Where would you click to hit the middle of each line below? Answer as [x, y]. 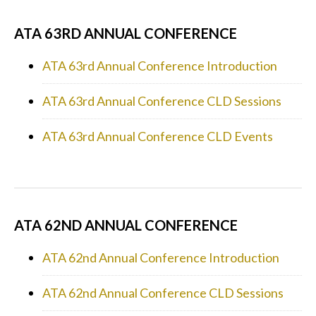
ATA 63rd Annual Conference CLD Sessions [162, 101]
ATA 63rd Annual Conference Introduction [160, 65]
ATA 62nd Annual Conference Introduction [161, 257]
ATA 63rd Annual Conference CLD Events [158, 136]
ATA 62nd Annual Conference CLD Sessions [163, 292]
